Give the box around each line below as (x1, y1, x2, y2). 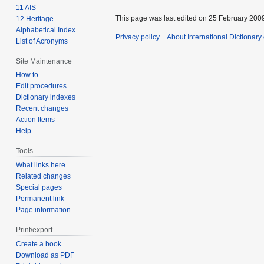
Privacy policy (115, 33, 160, 42)
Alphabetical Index (16, 25, 76, 34)
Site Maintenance (16, 57, 72, 65)
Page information (16, 206, 71, 214)
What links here (16, 161, 66, 170)
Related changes (16, 172, 71, 181)
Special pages (16, 183, 62, 192)
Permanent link (16, 194, 65, 203)
